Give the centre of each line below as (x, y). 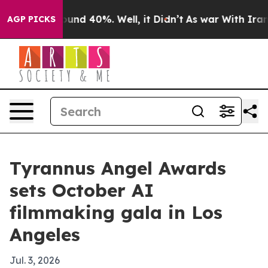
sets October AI (82, 190)
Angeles (45, 234)
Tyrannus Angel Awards (118, 168)
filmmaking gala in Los (116, 212)
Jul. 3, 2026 (35, 260)
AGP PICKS (31, 19)
